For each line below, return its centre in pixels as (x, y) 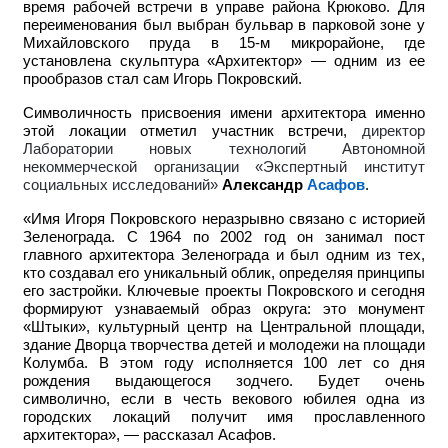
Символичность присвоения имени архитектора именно (224, 113)
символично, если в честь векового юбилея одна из (224, 399)
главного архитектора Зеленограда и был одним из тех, (224, 255)
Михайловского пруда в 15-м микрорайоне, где (224, 43)
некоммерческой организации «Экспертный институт (224, 167)
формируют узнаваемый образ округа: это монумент (224, 309)
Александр (264, 185)
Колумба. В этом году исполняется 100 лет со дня (224, 363)
